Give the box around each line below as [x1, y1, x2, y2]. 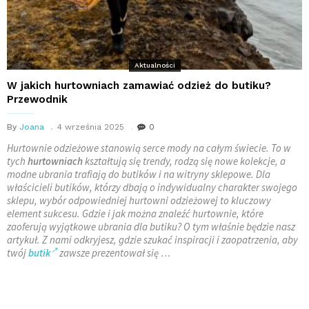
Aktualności [134, 61, 175, 69]
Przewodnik [7, 93, 68, 106]
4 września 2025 [57, 122, 124, 132]
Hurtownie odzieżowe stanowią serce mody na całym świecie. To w [7, 141, 291, 154]
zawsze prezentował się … [57, 246, 170, 259]
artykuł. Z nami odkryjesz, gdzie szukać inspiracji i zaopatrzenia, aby [7, 233, 298, 246]
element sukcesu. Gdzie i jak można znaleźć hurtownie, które [7, 207, 263, 220]
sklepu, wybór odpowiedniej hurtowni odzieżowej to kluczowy [7, 194, 271, 207]
